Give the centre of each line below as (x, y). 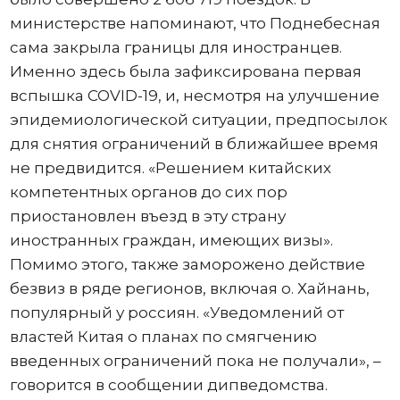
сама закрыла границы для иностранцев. (175, 47)
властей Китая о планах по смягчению (163, 337)
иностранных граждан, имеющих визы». (171, 240)
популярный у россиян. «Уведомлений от (176, 312)
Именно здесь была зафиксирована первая (185, 71)
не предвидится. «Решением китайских (170, 168)
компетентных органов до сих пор (148, 192)
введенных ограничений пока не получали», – (195, 361)
